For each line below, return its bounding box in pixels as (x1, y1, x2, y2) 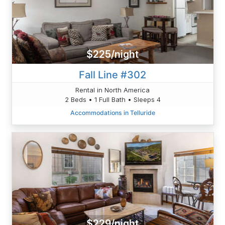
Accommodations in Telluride (70, 108, 155, 117)
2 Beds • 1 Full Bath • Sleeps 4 (64, 95, 161, 103)
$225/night (86, 48, 139, 61)
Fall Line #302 (79, 68, 146, 81)
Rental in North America (75, 85, 150, 94)
